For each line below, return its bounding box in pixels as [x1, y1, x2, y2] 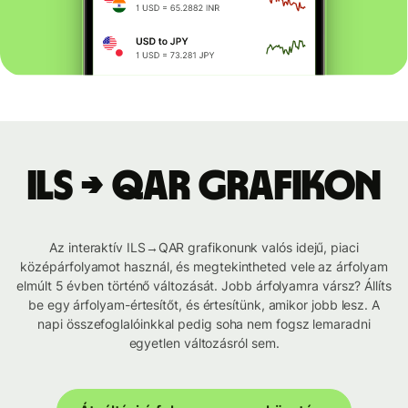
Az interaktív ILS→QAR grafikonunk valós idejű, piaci [49, 240, 359, 256]
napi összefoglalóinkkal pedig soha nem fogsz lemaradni [37, 316, 371, 332]
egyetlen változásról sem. [128, 335, 280, 352]
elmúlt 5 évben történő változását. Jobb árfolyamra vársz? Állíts [16, 278, 392, 294]
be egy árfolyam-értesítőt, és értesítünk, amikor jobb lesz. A [28, 297, 380, 313]
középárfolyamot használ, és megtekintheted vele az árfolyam [20, 259, 388, 275]
